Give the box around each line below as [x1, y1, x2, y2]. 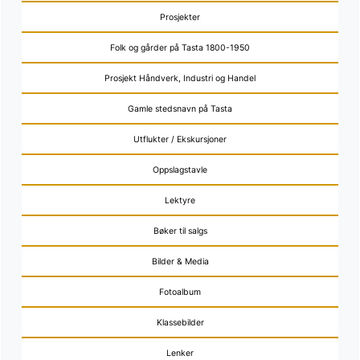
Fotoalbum [159, 286, 201, 297]
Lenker [166, 347, 194, 358]
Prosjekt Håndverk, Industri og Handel [104, 72, 256, 84]
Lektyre [165, 194, 195, 206]
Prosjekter [160, 11, 200, 22]
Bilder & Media [151, 256, 209, 267]
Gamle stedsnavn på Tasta [128, 103, 232, 114]
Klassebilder [156, 317, 204, 328]
